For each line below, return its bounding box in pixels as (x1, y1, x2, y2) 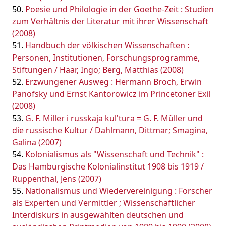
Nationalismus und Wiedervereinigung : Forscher (25, 185, 212, 196)
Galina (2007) (12, 137, 62, 148)
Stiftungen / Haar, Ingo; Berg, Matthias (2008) (12, 64, 184, 75)
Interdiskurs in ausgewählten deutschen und (12, 209, 184, 220)
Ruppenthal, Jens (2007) (12, 173, 101, 184)
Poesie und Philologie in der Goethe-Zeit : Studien (25, 4, 214, 15)
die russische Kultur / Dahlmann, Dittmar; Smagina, (12, 125, 208, 136)
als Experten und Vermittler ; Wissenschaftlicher (12, 197, 195, 208)
